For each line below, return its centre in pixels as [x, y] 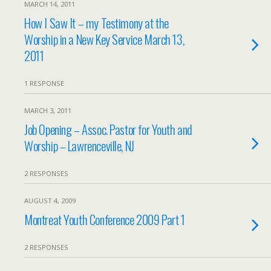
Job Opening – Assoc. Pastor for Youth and [108, 129]
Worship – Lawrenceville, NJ [79, 145]
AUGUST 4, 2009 [50, 201]
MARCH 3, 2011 [48, 110]
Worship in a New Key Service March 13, [104, 39]
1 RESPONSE [44, 83]
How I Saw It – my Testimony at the [96, 23]
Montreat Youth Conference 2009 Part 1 [105, 219]
